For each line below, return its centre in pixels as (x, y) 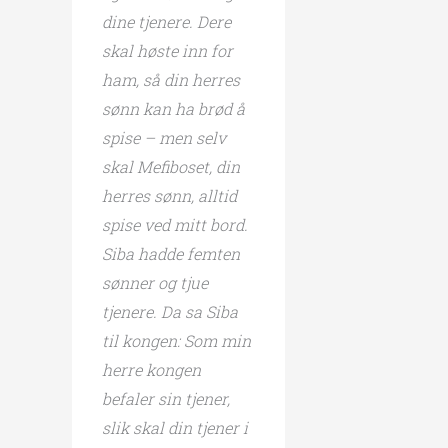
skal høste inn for (167, 50)
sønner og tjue (155, 282)
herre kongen (151, 369)
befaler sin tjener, (166, 398)
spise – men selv (164, 137)
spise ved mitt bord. (175, 224)
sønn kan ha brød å (173, 108)
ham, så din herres (171, 79)
